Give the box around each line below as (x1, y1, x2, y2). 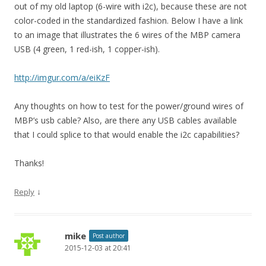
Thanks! (14, 157, 44, 169)
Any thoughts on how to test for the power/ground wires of (14, 100, 243, 112)
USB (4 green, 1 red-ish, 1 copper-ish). (14, 43, 160, 55)
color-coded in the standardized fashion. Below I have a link (14, 15, 243, 26)
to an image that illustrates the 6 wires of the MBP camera (14, 29, 240, 40)
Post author (93, 232, 125, 240)
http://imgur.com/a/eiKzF (14, 72, 110, 83)
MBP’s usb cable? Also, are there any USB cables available (14, 115, 237, 126)
